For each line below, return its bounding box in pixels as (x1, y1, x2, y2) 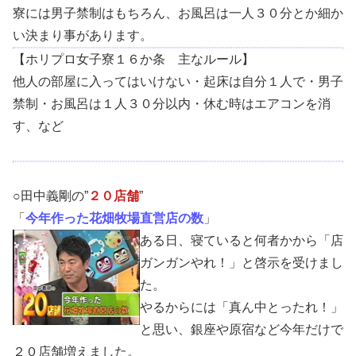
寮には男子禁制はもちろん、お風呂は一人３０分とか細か (13, 6, 343, 20)
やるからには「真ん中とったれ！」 (140, 300, 343, 314)
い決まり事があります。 (13, 28, 153, 42)
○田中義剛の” (13, 188, 88, 203)
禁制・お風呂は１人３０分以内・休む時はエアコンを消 (13, 96, 331, 110)
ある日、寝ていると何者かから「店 (140, 233, 343, 247)
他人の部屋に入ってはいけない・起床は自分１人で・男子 (13, 74, 343, 88)
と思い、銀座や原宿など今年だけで (140, 322, 343, 336)
